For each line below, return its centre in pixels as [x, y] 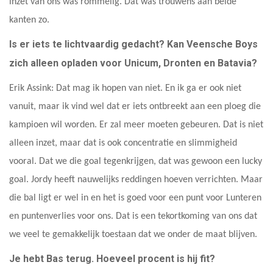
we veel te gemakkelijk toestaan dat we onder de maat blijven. [133, 234]
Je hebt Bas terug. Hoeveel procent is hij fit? [112, 258]
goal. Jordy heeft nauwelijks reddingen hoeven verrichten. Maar [136, 179]
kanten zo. [29, 20]
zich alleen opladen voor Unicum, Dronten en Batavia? [133, 63]
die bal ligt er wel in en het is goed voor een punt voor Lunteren [135, 198]
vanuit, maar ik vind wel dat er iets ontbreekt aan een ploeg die [135, 106]
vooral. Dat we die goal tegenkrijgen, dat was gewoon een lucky [136, 161]
